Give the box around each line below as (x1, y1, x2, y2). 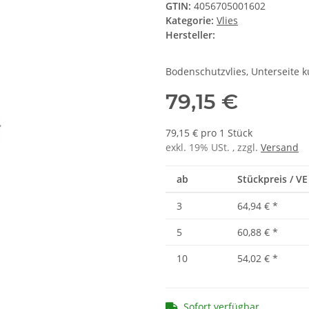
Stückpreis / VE (237, 172, 308, 186)
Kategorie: (166, 14, 217, 28)
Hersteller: (166, 28, 215, 42)
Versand (261, 141, 299, 154)
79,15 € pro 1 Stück (166, 126, 252, 140)
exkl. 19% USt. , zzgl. (166, 141, 261, 154)
